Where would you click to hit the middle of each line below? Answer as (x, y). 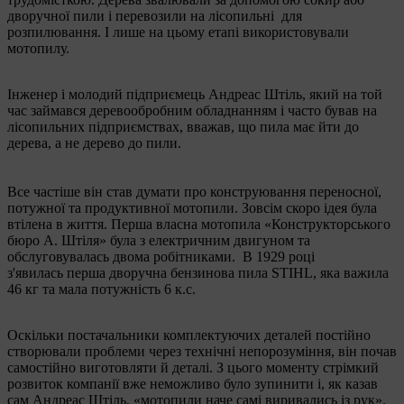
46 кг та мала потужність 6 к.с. (101, 289)
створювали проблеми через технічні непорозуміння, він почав (202, 351)
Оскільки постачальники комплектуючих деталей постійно (189, 335)
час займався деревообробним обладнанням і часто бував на (192, 110)
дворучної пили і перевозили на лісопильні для (155, 16)
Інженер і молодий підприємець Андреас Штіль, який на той (195, 94)
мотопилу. (40, 48)
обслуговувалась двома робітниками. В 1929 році (161, 257)
